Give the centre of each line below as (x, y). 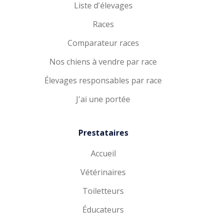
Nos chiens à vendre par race (103, 62)
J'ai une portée (103, 99)
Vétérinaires (103, 172)
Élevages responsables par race (103, 80)
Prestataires (103, 133)
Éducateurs (103, 210)
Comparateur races (103, 43)
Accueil (103, 153)
